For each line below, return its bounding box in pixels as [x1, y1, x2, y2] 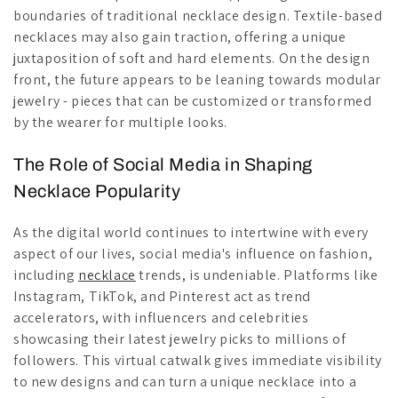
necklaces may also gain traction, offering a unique [13, 28, 346, 47]
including [13, 266, 78, 285]
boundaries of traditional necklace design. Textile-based [13, 6, 383, 26]
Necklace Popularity [13, 181, 181, 202]
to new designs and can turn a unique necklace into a [13, 372, 357, 392]
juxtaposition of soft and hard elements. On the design [13, 49, 370, 68]
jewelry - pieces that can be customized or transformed [13, 92, 372, 111]
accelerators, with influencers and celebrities [13, 308, 309, 328]
